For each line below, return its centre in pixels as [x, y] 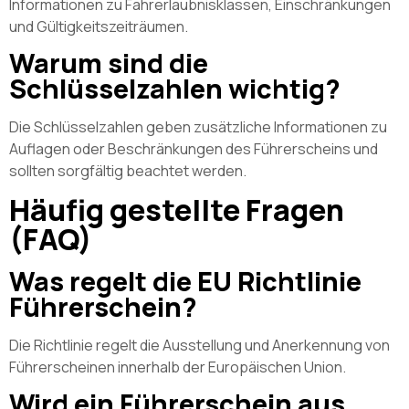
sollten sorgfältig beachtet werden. [128, 171]
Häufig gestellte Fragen [177, 210]
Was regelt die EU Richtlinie [185, 281]
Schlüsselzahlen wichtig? [175, 89]
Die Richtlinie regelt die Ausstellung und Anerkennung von [199, 345]
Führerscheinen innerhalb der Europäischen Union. [178, 367]
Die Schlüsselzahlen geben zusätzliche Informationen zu [198, 127]
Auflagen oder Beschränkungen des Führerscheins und [194, 149]
